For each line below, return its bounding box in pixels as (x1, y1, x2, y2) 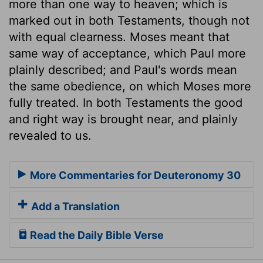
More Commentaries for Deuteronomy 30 (28, 169, 241, 182)
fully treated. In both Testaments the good (9, 95, 242, 110)
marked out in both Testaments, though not (9, 13, 249, 28)
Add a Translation (29, 200, 120, 213)
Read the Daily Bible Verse (28, 229, 164, 242)
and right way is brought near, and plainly (9, 112, 238, 126)
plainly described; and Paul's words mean (9, 62, 237, 77)
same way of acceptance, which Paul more (9, 46, 246, 60)
